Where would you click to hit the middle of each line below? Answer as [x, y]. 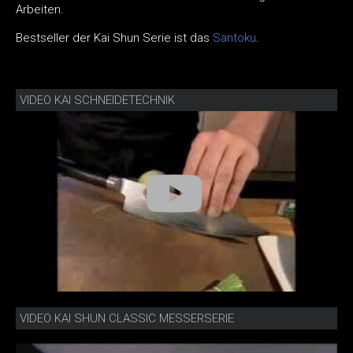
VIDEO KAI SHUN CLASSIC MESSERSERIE [127, 319]
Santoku [234, 37]
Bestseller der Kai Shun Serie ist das [114, 37]
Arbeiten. [40, 9]
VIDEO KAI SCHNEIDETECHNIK [97, 100]
